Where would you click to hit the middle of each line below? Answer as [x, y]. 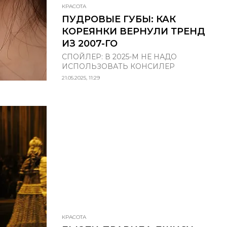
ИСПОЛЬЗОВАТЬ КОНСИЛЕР [118, 66]
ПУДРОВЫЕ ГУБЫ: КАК [119, 19]
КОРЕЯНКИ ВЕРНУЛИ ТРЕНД [134, 31]
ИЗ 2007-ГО [90, 43]
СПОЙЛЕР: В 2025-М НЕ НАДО [119, 56]
